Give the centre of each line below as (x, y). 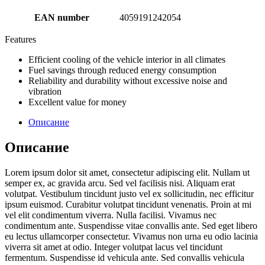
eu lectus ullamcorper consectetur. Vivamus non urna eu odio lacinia (131, 236)
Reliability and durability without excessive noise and (128, 80)
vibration (45, 91)
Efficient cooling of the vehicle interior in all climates (127, 59)
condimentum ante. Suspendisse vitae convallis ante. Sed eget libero (131, 225)
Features (20, 39)
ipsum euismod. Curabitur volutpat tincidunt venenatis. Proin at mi (128, 204)
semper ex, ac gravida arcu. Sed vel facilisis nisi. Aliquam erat (120, 183)
